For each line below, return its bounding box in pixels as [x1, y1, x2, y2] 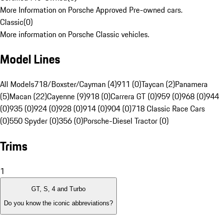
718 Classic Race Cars [131, 103, 205, 115]
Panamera [175, 78, 208, 90]
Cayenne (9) [47, 90, 86, 103]
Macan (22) [9, 90, 47, 103]
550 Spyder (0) [9, 115, 59, 127]
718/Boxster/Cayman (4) [34, 78, 117, 90]
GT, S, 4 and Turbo [31, 185, 86, 193]
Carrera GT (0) [110, 90, 157, 103]
